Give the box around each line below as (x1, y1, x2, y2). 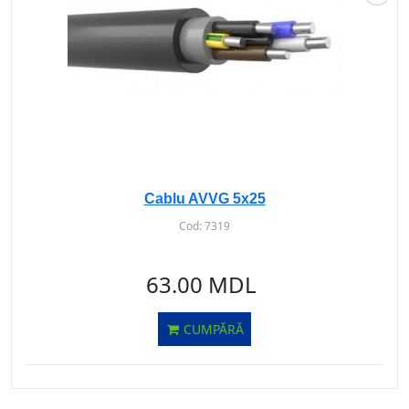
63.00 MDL (146, 269, 257, 299)
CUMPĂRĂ (180, 320, 244, 338)
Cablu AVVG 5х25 (143, 191, 266, 206)
